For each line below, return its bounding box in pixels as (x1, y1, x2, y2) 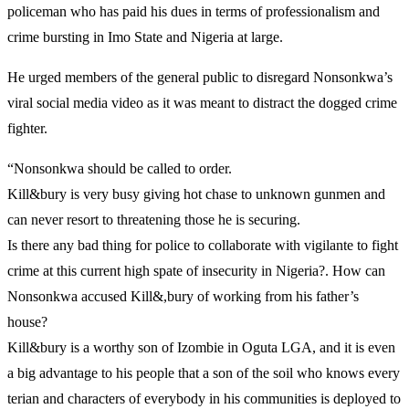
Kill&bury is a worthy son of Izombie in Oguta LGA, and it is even (7, 339, 395, 355)
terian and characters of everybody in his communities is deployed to (7, 390, 401, 406)
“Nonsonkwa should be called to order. (7, 160, 232, 176)
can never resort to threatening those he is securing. (7, 211, 300, 227)
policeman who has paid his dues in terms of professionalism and (7, 3, 380, 19)
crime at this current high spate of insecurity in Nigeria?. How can (7, 262, 385, 278)
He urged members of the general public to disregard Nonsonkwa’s (7, 68, 393, 85)
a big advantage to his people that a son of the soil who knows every (7, 364, 400, 381)
